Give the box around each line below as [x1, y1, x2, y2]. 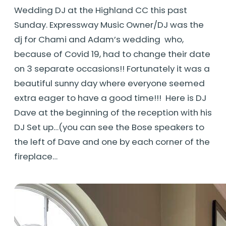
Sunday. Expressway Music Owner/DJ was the [14, 19, 204, 31]
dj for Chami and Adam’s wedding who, [14, 33, 184, 46]
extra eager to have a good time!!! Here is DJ [14, 92, 206, 104]
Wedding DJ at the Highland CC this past [14, 4, 187, 17]
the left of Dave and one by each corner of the [14, 136, 210, 148]
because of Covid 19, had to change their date [14, 48, 210, 61]
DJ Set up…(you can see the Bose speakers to [14, 121, 204, 134]
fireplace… [14, 150, 58, 163]
